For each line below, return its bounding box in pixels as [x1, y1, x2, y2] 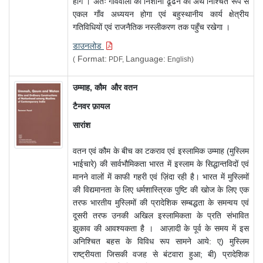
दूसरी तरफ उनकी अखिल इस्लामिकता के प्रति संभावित [73, 211, 249, 221]
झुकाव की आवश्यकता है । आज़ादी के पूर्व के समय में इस [73, 224, 249, 234]
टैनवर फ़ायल [73, 102, 110, 112]
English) [166, 55, 194, 64]
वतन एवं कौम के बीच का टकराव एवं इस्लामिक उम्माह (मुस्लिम [73, 146, 249, 156]
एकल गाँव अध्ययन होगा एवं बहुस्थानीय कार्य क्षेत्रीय [73, 9, 249, 19]
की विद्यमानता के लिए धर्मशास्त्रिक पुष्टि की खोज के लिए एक [73, 185, 249, 195]
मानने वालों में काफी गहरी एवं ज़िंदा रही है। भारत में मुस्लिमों [73, 172, 249, 182]
